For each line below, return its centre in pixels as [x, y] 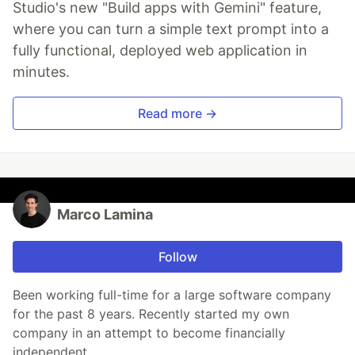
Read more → [177, 114]
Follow [177, 257]
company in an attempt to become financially [149, 333]
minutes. [41, 72]
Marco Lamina [105, 215]
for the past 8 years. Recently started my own [151, 314]
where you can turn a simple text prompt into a [171, 29]
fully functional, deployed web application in [160, 51]
